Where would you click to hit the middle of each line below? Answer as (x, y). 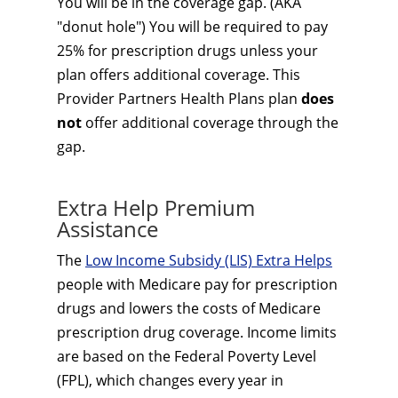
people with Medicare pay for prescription (197, 284)
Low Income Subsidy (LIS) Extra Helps (209, 260)
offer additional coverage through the (212, 123)
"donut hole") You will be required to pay (192, 27)
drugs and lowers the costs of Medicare (189, 308)
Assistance (107, 229)
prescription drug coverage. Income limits (197, 332)
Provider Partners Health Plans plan (179, 99)
